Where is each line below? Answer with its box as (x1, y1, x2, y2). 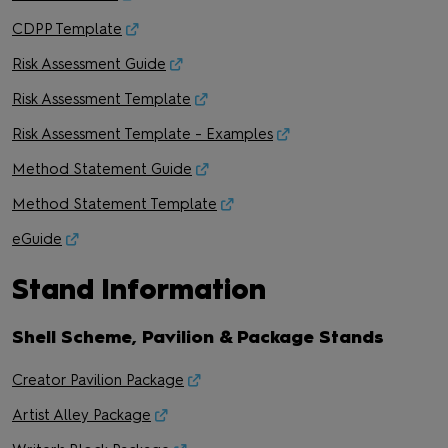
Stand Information (12, 272, 273, 306)
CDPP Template (12, 20, 122, 38)
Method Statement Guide (12, 160, 192, 178)
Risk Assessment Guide (12, 55, 166, 73)
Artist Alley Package (12, 406, 151, 424)
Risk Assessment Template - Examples (12, 125, 273, 143)
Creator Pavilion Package (12, 371, 184, 389)
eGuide (12, 230, 62, 248)
